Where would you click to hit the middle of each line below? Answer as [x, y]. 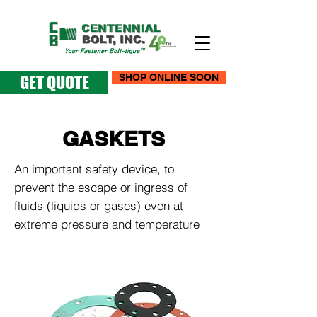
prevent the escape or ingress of [101, 187]
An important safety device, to [94, 169]
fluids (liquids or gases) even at [99, 206]
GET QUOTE [54, 82]
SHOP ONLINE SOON [169, 77]
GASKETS [113, 139]
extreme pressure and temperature [107, 224]
